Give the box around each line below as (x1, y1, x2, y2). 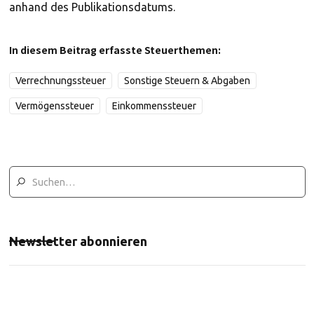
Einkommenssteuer (111, 100, 196, 111)
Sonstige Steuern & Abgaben (123, 75, 250, 86)
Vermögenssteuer (15, 100, 94, 111)
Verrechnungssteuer (15, 75, 106, 86)
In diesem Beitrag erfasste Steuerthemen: (8, 43, 221, 57)
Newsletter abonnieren (8, 234, 147, 248)
